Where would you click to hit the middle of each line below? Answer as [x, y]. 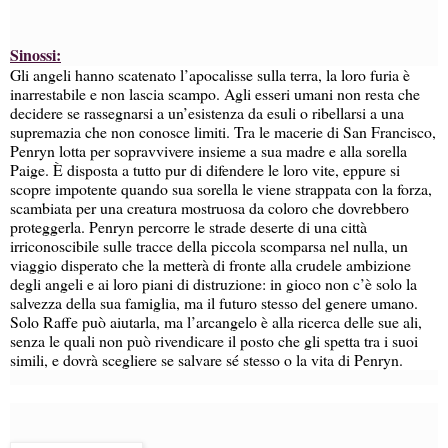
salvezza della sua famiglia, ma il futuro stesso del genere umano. [214, 302]
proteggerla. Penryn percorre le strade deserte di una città [188, 226]
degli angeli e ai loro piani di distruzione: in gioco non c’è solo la [213, 283]
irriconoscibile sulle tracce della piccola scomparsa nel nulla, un [209, 245]
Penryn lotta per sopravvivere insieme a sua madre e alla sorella [208, 150]
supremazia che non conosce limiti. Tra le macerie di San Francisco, [223, 131]
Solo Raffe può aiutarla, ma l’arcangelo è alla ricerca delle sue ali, [216, 321]
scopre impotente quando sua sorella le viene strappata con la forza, [221, 188]
